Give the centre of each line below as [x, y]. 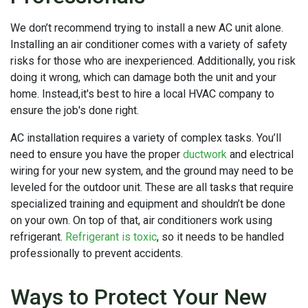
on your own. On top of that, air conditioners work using [141, 220]
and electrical [260, 154]
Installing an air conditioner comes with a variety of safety [149, 44]
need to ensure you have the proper [97, 154]
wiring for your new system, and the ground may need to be [152, 170]
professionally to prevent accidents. [97, 253]
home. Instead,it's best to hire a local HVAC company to [142, 93]
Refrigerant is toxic [111, 236]
